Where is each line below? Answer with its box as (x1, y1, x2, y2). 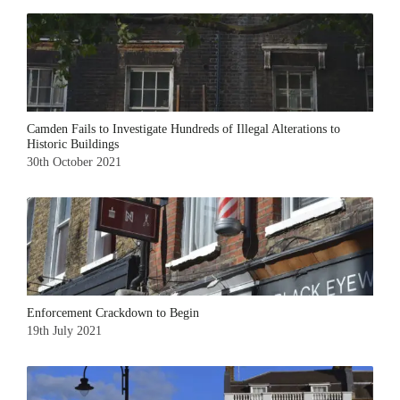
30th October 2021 (27, 154, 121, 169)
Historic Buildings (27, 137, 119, 151)
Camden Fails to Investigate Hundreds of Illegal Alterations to (27, 121, 340, 136)
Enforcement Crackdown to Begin (27, 305, 199, 320)
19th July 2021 (27, 323, 102, 337)
